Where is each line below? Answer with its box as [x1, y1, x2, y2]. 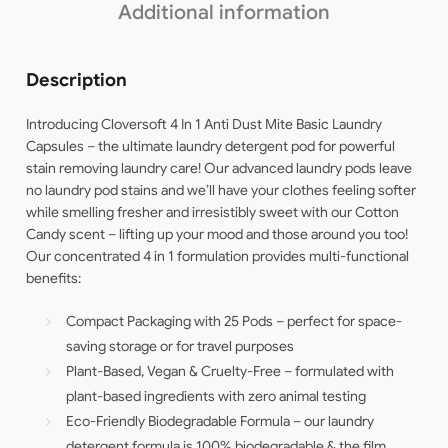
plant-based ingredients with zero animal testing [66, 387, 367, 406]
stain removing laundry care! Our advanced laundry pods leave [26, 159, 413, 178]
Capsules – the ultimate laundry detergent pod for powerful [26, 137, 396, 156]
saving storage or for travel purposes [66, 337, 295, 356]
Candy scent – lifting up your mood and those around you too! [26, 225, 409, 244]
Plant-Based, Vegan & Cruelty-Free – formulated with [66, 362, 395, 381]
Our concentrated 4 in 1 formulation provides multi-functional [26, 247, 410, 266]
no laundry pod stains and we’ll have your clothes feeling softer [26, 181, 417, 200]
